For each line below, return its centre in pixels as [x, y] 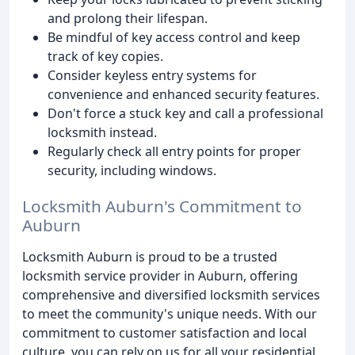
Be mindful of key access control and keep [174, 38]
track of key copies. [105, 57]
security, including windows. [132, 171]
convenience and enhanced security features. [183, 95]
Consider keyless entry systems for [152, 76]
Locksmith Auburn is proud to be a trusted [150, 256]
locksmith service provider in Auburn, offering [160, 275]
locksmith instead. [102, 133]
